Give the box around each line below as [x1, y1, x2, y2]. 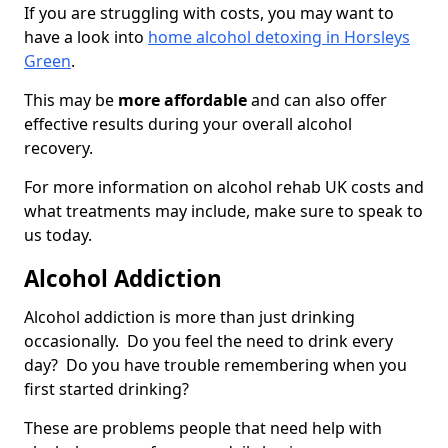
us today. [24, 224, 92, 247]
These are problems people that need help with [24, 417, 382, 440]
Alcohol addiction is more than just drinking [24, 306, 355, 329]
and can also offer [247, 89, 387, 112]
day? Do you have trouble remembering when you [24, 354, 407, 377]
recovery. [24, 137, 93, 160]
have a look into [24, 26, 148, 49]
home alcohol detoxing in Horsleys [148, 26, 410, 49]
